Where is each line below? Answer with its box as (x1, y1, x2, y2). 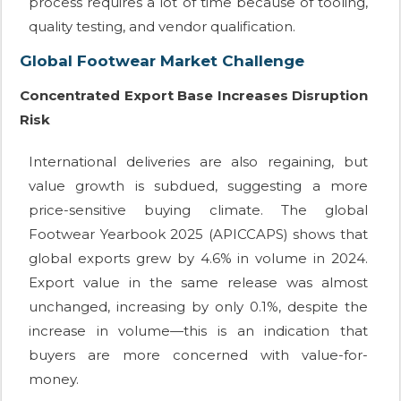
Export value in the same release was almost (29, 274, 368, 292)
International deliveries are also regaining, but (29, 153, 368, 171)
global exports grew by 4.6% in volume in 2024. (29, 250, 368, 268)
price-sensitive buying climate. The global (29, 201, 368, 219)
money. (29, 371, 79, 388)
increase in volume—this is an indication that (29, 322, 368, 340)
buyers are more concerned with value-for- (29, 346, 368, 364)
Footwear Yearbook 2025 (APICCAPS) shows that (29, 226, 368, 243)
